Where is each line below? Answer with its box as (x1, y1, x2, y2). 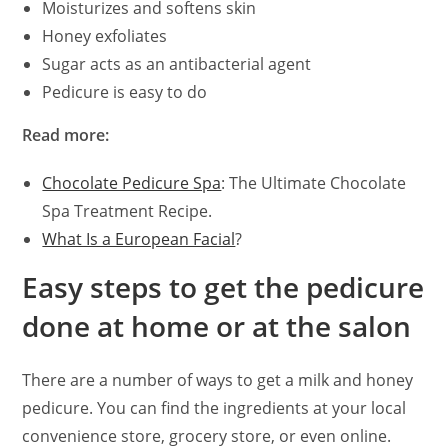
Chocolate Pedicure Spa (42, 172, 222, 195)
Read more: (22, 124, 110, 147)
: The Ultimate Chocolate (221, 172, 407, 195)
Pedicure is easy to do (42, 81, 208, 104)
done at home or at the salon (22, 307, 412, 346)
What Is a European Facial (42, 228, 236, 251)
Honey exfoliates (42, 25, 168, 48)
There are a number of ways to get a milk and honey (22, 369, 414, 392)
